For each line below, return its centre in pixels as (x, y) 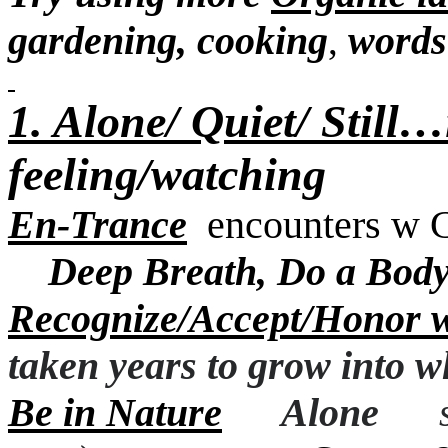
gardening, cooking (168, 40)
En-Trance (97, 224)
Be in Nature (115, 412)
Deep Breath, (157, 271)
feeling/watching (167, 174)
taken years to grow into (206, 365)
